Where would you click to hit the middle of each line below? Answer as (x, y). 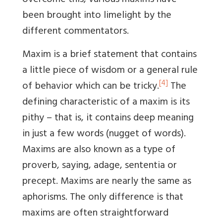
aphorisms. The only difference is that (103, 198)
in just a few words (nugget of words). (104, 135)
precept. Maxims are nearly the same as (107, 182)
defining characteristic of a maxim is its (106, 103)
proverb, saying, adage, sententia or (100, 166)
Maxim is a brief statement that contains (110, 55)
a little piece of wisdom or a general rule (110, 71)
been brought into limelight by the (97, 16)
